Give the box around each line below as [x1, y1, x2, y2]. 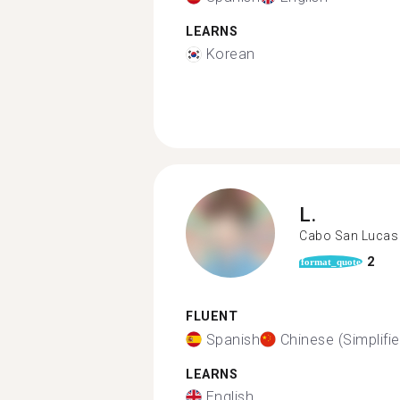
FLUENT [186, 309, 237, 324]
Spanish [205, 330, 260, 348]
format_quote [301, 256, 361, 267]
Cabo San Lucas [299, 228, 398, 243]
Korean [205, 46, 255, 62]
